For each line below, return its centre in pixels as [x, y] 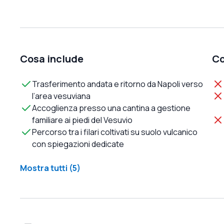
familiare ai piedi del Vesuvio [82, 120]
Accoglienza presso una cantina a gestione [111, 108]
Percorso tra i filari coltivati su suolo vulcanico [115, 132]
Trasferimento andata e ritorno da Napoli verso [117, 84]
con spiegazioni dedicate [78, 144]
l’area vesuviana [61, 96]
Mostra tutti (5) [50, 168]
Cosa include [52, 58]
